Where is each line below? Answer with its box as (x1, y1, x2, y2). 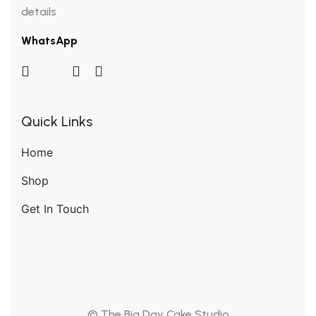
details (21, 5, 56, 18)
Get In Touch (21, 202, 89, 216)
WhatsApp (21, 34, 78, 47)
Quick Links (21, 113, 92, 130)
